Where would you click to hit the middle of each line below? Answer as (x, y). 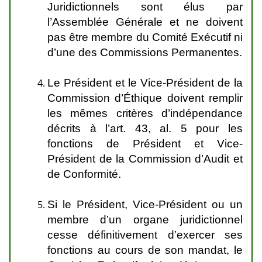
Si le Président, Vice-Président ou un (145, 204)
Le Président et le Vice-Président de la (145, 83)
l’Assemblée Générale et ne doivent (145, 22)
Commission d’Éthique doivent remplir (145, 98)
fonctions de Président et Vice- (145, 144)
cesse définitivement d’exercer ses (145, 235)
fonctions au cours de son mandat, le (145, 250)
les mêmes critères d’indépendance (145, 113)
